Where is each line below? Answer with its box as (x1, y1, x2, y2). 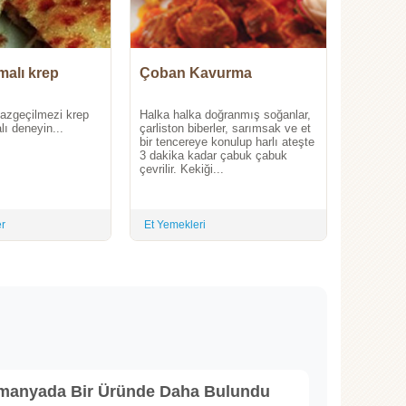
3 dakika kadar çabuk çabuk (140, 148, 287, 162)
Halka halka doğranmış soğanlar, (140, 107, 311, 121)
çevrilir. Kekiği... (140, 161, 224, 176)
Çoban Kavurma (140, 64, 252, 81)
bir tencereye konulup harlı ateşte (140, 134, 314, 149)
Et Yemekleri (144, 217, 206, 231)
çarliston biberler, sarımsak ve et (140, 121, 311, 135)
